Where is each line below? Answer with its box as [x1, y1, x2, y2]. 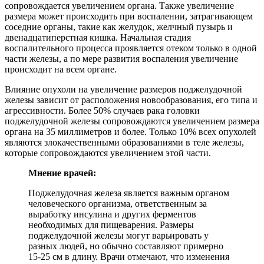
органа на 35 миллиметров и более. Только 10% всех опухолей [5, 126, 256, 137]
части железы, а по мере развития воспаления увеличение [5, 53, 238, 64]
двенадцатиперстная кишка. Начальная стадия [5, 32, 191, 42]
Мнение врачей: [28, 167, 96, 178]
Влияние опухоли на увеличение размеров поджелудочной [5, 84, 242, 94]
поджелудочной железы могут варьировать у [28, 230, 209, 240]
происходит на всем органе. [5, 64, 117, 74]
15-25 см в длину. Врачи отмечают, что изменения [28, 251, 229, 262]
